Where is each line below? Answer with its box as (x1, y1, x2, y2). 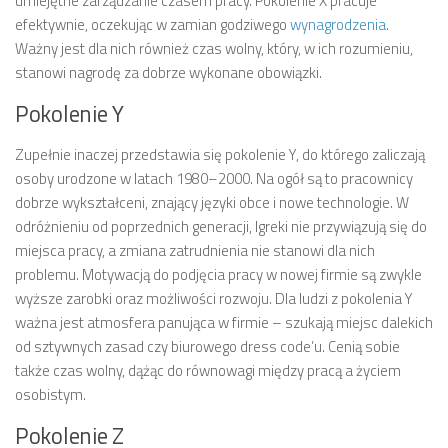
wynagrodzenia (290, 12, 386, 36)
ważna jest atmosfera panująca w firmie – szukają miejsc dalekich (15, 310, 433, 334)
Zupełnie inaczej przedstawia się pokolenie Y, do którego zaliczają (15, 142, 425, 166)
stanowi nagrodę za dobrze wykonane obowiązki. (15, 60, 322, 84)
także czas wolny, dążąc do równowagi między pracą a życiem (15, 358, 401, 382)
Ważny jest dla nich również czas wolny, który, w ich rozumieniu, (15, 36, 413, 60)
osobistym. (15, 382, 86, 406)
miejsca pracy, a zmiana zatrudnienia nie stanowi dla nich (15, 238, 375, 262)
